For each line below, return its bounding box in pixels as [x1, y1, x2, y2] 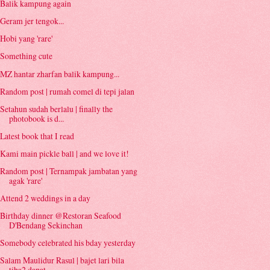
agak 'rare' [9, 174, 43, 186]
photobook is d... [9, 112, 64, 124]
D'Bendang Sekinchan [9, 219, 83, 231]
